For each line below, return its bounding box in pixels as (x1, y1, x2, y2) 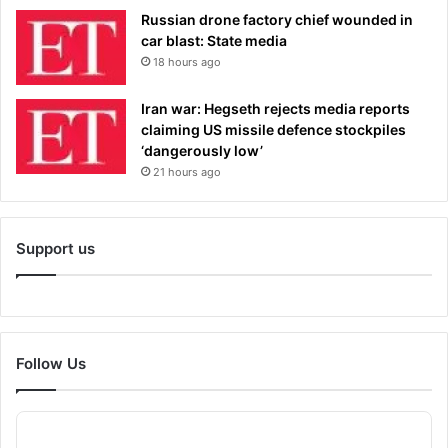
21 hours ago (153, 164, 221, 179)
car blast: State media (141, 31, 287, 49)
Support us (16, 238, 95, 258)
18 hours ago (153, 54, 221, 69)
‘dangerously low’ (141, 141, 263, 159)
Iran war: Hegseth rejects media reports (141, 99, 410, 117)
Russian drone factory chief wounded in (141, 10, 413, 28)
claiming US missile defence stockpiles (141, 120, 406, 138)
